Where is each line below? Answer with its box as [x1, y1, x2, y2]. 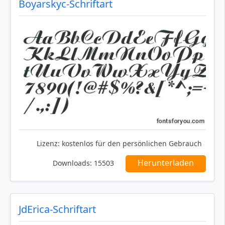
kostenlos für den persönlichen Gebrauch [60, 139, 202, 149]
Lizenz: [37, 139, 60, 149]
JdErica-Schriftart [19, 202, 96, 216]
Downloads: [53, 158, 92, 168]
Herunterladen [138, 157, 194, 169]
